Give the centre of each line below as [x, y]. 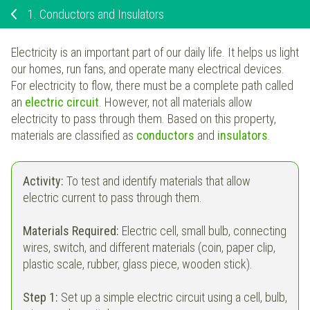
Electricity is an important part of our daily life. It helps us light [155, 53]
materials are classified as [74, 136]
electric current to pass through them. [112, 198]
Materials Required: [72, 231]
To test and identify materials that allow [158, 181]
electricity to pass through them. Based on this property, [144, 119]
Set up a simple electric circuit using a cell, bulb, [173, 298]
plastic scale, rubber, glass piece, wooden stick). [138, 264]
